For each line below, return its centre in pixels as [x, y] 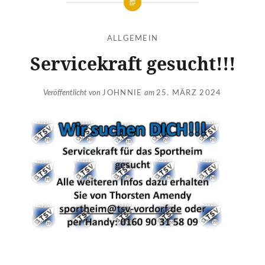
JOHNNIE [122, 93]
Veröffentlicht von [73, 93]
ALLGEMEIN [132, 38]
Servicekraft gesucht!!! [132, 63]
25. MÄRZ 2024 [189, 93]
